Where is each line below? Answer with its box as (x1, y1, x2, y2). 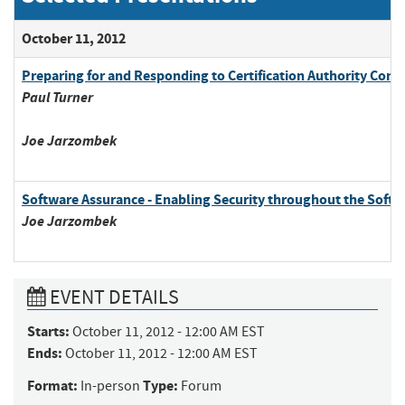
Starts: (27, 322, 70, 342)
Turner (52, 88, 93, 108)
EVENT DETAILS (46, 284, 179, 311)
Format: (27, 376, 78, 396)
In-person (80, 377, 140, 396)
